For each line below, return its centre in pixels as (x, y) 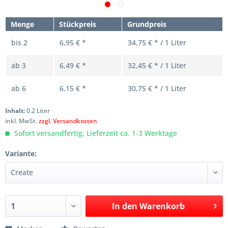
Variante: (21, 153)
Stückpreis (78, 24)
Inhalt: (16, 111)
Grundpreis (147, 24)
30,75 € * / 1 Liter (157, 88)
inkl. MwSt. (22, 121)
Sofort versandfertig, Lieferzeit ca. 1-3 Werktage (95, 133)
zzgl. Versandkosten (68, 121)
